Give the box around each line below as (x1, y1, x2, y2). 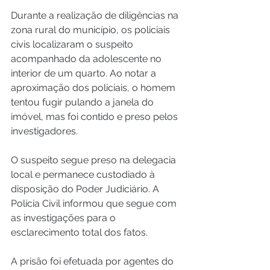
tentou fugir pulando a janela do (11, 96, 156, 108)
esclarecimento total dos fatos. (11, 227, 148, 239)
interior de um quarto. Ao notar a (11, 67, 159, 80)
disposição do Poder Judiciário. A (11, 183, 162, 195)
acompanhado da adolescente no (11, 53, 164, 65)
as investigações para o (11, 212, 118, 224)
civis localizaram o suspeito (11, 39, 136, 51)
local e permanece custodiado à (11, 169, 157, 181)
